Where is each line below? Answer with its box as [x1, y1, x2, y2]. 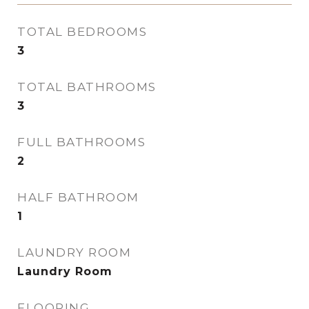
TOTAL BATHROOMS [17, 80, 157, 94]
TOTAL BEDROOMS [17, 25, 147, 39]
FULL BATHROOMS [17, 135, 146, 149]
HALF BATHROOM [17, 190, 139, 204]
